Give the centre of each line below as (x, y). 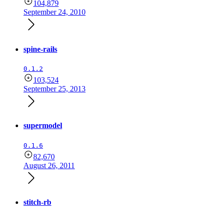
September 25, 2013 (55, 89)
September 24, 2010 (55, 12)
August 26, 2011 (49, 165)
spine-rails (40, 49)
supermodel (43, 126)
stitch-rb (37, 202)
